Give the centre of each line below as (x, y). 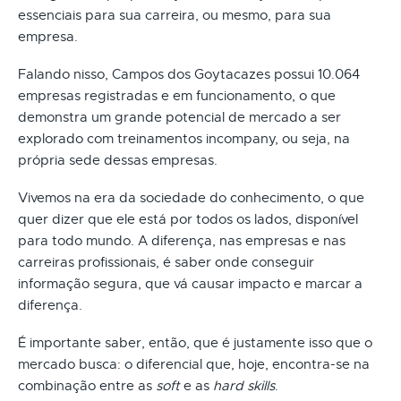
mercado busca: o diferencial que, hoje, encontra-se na (194, 364)
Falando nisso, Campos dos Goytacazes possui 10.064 (189, 74)
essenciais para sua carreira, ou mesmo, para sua (175, 15)
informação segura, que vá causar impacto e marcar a (190, 283)
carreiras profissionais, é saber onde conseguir (166, 262)
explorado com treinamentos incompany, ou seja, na (184, 138)
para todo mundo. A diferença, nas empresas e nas (182, 240)
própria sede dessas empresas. (118, 160)
